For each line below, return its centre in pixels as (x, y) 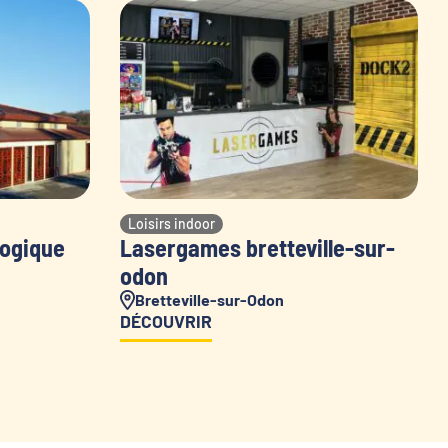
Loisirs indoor (171, 224)
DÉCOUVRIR (165, 321)
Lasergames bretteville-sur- (257, 248)
